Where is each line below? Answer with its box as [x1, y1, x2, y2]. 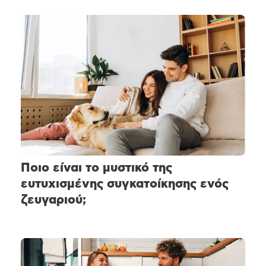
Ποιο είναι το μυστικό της [21, 161, 172, 174]
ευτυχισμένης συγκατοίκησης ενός [21, 177, 229, 190]
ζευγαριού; [21, 193, 86, 206]
